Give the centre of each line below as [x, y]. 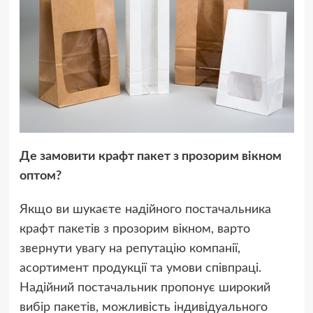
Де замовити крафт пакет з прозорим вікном [150, 156]
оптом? [40, 176]
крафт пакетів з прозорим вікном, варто [134, 229]
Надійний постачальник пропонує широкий [145, 287]
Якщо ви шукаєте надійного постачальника [145, 209]
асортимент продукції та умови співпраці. [140, 268]
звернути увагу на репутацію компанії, [130, 248]
